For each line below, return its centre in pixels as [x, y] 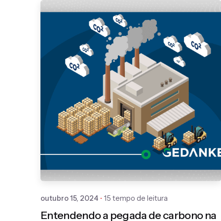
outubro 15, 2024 [69, 198]
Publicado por [145, 122]
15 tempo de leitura [136, 198]
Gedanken [141, 133]
